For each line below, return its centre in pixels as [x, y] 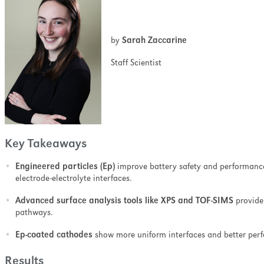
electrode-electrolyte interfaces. [76, 179]
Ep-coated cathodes [54, 236]
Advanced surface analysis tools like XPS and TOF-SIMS [124, 202]
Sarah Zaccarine [154, 41]
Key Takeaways [47, 145]
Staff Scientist [131, 64]
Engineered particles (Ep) [65, 167]
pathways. [36, 213]
